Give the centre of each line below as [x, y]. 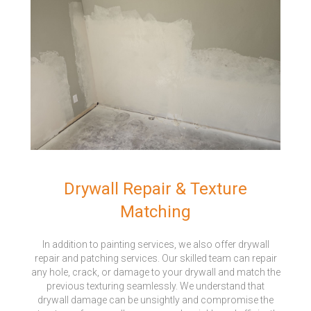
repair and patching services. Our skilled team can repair [155, 259]
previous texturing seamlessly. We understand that [155, 286]
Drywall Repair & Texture [155, 189]
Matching [155, 212]
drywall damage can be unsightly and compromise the [155, 300]
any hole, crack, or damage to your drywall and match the [155, 272]
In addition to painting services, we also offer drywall [155, 245]
